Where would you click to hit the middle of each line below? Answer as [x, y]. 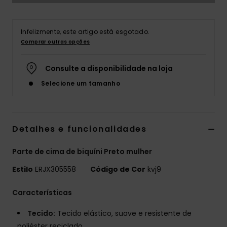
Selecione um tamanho [81, 84]
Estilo [23, 169]
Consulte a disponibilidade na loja [109, 69]
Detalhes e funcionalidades [80, 129]
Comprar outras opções [55, 42]
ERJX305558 [55, 169]
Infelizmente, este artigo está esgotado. [85, 32]
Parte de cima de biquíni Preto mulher [82, 152]
